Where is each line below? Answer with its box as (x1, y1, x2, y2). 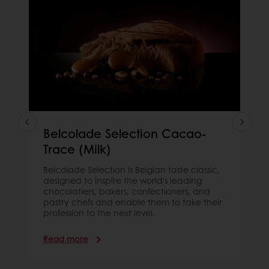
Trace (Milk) (43, 140, 111, 157)
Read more (43, 232, 88, 244)
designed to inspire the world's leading (43, 174, 202, 186)
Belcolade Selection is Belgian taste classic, (43, 163, 220, 175)
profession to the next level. (43, 206, 155, 219)
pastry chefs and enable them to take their (43, 195, 222, 208)
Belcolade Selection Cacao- (43, 124, 207, 142)
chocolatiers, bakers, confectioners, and (43, 184, 210, 197)
